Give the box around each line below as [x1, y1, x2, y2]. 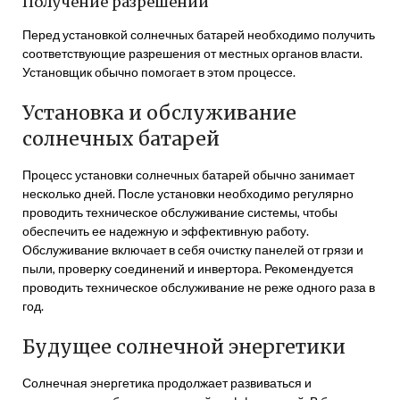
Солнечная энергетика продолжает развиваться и [22, 375, 312, 390]
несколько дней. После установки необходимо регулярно [22, 186, 354, 201]
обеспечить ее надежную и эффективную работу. [22, 223, 309, 238]
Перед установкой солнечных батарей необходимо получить [22, 27, 375, 42]
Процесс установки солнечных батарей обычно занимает [22, 167, 354, 182]
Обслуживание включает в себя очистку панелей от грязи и [22, 242, 363, 257]
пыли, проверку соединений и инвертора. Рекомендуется [22, 261, 354, 276]
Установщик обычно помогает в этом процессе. [22, 64, 296, 79]
